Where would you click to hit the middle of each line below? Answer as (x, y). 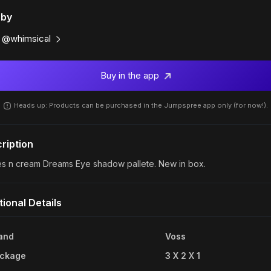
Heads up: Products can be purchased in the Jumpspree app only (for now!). (140, 105)
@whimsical (26, 38)
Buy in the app (131, 75)
